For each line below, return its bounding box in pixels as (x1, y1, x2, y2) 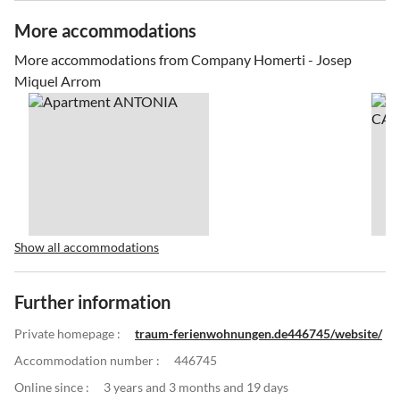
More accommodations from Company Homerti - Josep (14, 50, 352, 68)
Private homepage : (14, 325, 121, 341)
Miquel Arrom (14, 71, 101, 89)
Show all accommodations (14, 238, 159, 254)
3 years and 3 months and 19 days (104, 379, 288, 395)
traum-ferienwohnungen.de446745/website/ (135, 325, 382, 341)
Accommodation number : (14, 352, 160, 368)
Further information (14, 290, 171, 312)
